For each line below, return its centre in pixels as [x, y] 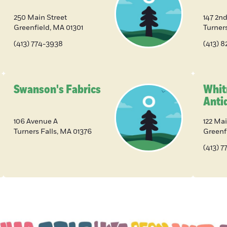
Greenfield [31, 28]
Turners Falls [35, 132]
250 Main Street [40, 18]
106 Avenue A [35, 122]
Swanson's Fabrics [57, 90]
